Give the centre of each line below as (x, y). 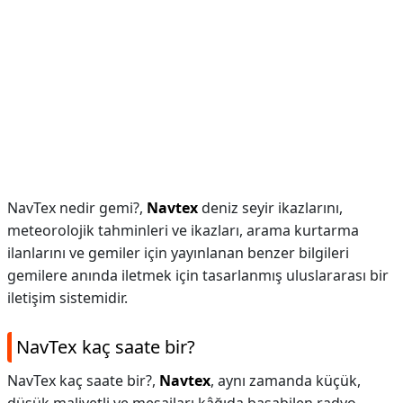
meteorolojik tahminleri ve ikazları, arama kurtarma (183, 230)
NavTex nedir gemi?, (77, 208)
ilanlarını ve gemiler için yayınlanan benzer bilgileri (178, 253)
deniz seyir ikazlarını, (270, 208)
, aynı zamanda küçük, (286, 381)
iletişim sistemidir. (67, 298)
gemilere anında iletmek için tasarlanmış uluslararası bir (198, 275)
